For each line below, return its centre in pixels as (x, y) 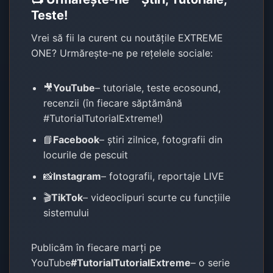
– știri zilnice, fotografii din (161, 139)
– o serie (211, 262)
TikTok (67, 197)
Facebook (76, 139)
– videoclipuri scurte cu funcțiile (157, 197)
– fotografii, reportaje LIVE (163, 176)
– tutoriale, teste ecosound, (158, 87)
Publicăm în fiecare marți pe (96, 247)
